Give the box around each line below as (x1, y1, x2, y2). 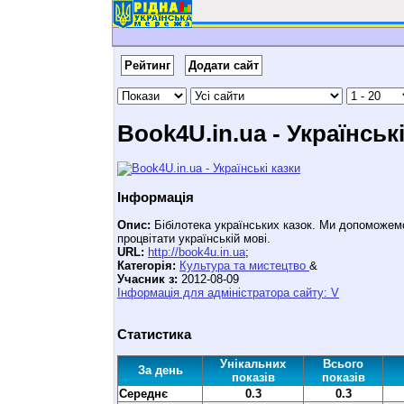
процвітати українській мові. (117, 232, 271, 245)
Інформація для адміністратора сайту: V (117, 286, 339, 299)
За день (137, 363, 183, 377)
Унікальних (220, 357, 286, 371)
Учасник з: (117, 272, 178, 286)
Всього (323, 357, 363, 371)
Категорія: (117, 259, 176, 272)
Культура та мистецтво (179, 259, 309, 272)
